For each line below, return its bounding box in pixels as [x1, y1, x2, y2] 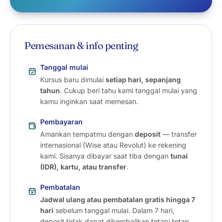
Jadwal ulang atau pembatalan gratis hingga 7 [40, 195, 195, 204]
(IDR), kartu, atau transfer [40, 163, 126, 171]
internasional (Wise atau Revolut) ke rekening [40, 141, 186, 149]
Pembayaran [40, 117, 83, 126]
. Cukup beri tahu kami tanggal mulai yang [60, 86, 197, 95]
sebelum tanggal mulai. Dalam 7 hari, [54, 206, 174, 215]
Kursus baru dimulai [40, 75, 106, 84]
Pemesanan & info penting [24, 39, 138, 52]
